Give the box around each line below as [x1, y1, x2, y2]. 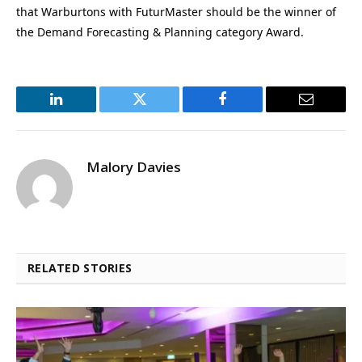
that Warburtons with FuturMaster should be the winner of [16, 4, 336, 20]
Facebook [221, 103, 278, 119]
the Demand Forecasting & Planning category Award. [16, 24, 304, 40]
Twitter [138, 103, 180, 119]
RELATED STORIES [27, 260, 133, 276]
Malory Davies [86, 158, 181, 177]
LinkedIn [55, 103, 108, 119]
